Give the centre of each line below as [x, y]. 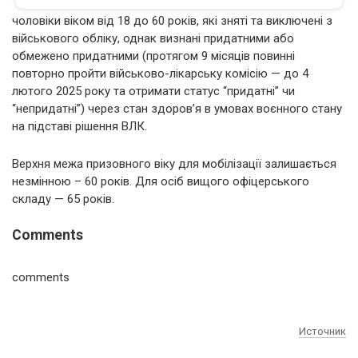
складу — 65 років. [63, 199]
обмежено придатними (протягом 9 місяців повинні [153, 56]
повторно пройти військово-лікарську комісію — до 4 [160, 73]
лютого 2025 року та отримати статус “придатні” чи [153, 91]
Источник [322, 331]
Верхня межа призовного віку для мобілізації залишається [174, 163]
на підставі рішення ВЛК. [80, 126]
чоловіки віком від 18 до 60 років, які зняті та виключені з [172, 20]
